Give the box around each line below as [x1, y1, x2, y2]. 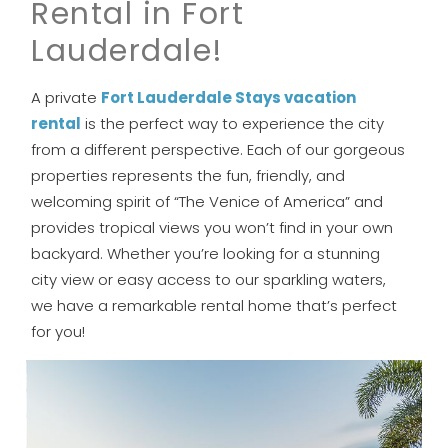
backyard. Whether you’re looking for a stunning [31, 242, 381, 264]
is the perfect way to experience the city [81, 112, 385, 134]
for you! [31, 320, 86, 342]
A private [31, 86, 102, 108]
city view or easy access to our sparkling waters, [31, 268, 387, 290]
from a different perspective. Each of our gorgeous [31, 138, 406, 160]
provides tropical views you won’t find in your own [31, 216, 394, 238]
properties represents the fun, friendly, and [31, 164, 346, 186]
